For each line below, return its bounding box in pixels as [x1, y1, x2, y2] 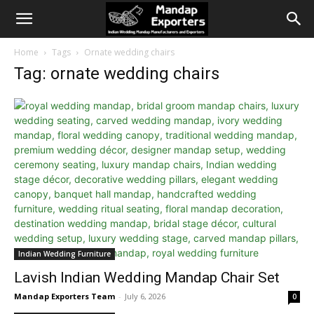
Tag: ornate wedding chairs [14, 64, 219, 83]
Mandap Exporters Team [14, 291, 115, 301]
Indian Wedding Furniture [18, 249, 111, 259]
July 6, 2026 [125, 291, 165, 301]
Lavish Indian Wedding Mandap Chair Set [14, 269, 280, 286]
